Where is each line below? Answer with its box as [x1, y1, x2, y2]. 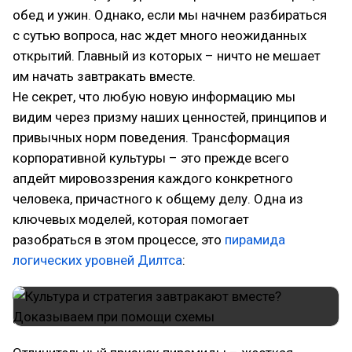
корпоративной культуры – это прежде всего [13, 150, 289, 166]
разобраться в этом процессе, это [13, 232, 225, 247]
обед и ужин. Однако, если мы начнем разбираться [13, 7, 327, 23]
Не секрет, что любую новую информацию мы [13, 89, 295, 104]
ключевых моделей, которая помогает [13, 211, 249, 227]
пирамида [225, 232, 285, 247]
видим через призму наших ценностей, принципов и [13, 109, 327, 125]
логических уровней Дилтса [13, 252, 182, 268]
